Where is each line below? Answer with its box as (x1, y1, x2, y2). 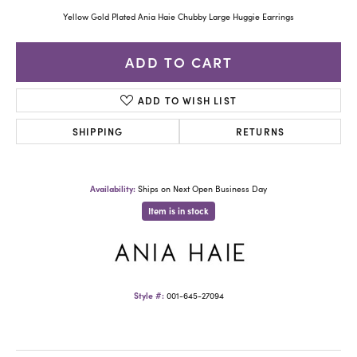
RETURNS (235, 124, 285, 138)
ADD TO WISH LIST (137, 92, 237, 107)
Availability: (90, 182, 135, 194)
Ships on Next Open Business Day (138, 182, 267, 194)
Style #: (133, 289, 164, 302)
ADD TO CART (124, 52, 233, 73)
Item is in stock (148, 204, 209, 217)
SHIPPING (72, 124, 124, 138)
